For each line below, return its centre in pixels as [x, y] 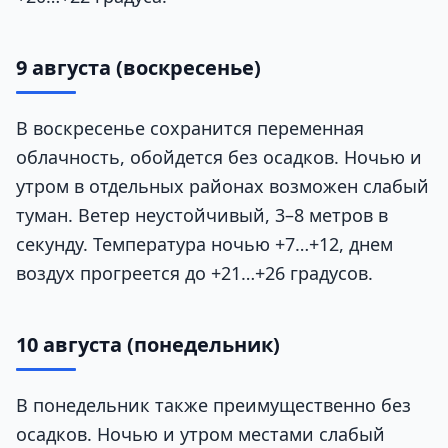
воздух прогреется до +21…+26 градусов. [194, 272]
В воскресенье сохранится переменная [190, 127]
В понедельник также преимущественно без [213, 404]
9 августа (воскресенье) [138, 67]
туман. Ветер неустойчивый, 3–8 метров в [202, 214]
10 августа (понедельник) [148, 344]
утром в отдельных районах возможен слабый [222, 185]
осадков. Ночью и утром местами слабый [200, 433]
